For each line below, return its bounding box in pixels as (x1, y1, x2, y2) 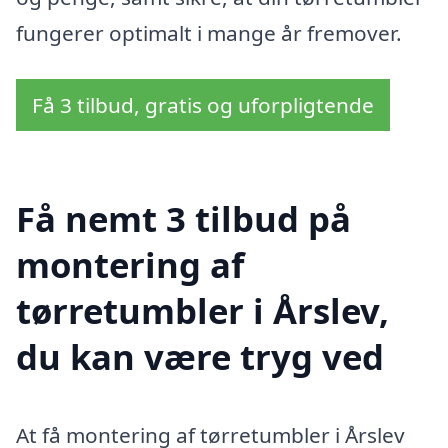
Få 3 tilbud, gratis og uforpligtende (32, 90, 374, 119)
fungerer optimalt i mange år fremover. (16, 19, 402, 48)
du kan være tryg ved (16, 332, 384, 380)
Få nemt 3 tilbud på (16, 194, 351, 242)
